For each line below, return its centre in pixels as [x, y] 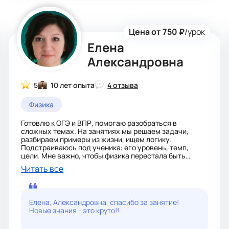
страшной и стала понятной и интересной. [93, 164]
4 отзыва [123, 85]
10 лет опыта [73, 85]
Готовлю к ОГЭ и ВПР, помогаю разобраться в [99, 123]
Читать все [42, 169]
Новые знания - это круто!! [74, 210]
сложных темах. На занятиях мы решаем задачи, [105, 131]
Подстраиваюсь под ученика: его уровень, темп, [105, 147]
